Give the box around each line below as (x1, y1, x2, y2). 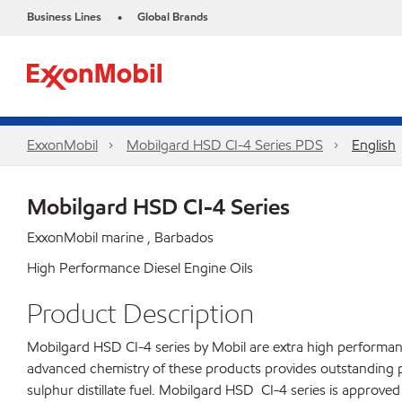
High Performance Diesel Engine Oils (27, 258, 253, 277)
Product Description (27, 296, 254, 330)
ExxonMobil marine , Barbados (27, 228, 214, 247)
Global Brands (137, 9, 208, 25)
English (352, 135, 396, 154)
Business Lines (27, 9, 101, 25)
